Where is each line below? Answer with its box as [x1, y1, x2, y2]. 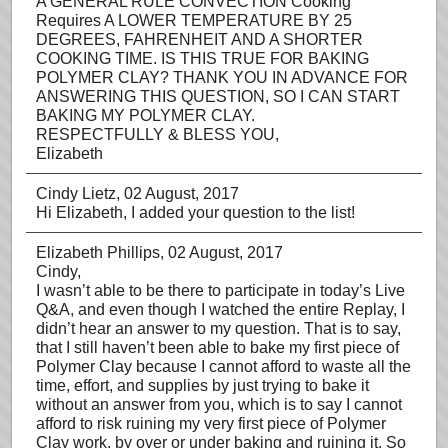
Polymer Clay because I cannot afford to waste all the [36, 358, 411, 375]
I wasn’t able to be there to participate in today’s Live [36, 282, 405, 299]
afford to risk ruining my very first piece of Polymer [36, 415, 386, 432]
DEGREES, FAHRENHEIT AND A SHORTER [36, 31, 363, 48]
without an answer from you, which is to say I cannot [36, 396, 402, 413]
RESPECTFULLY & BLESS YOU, [36, 126, 279, 143]
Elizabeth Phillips [36, 244, 160, 261]
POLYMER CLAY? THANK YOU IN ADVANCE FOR [36, 69, 408, 86]
